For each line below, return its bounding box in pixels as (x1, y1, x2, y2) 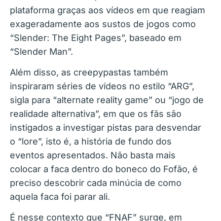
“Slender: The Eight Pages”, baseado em (10, 32, 182, 43)
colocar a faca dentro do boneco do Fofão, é (10, 164, 198, 175)
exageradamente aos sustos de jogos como (10, 18, 196, 29)
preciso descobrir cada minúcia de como (10, 178, 182, 188)
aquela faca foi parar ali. (10, 191, 110, 202)
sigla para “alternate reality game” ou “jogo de (10, 95, 204, 106)
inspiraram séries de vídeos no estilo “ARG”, (10, 81, 194, 92)
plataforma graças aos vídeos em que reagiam (10, 4, 205, 15)
